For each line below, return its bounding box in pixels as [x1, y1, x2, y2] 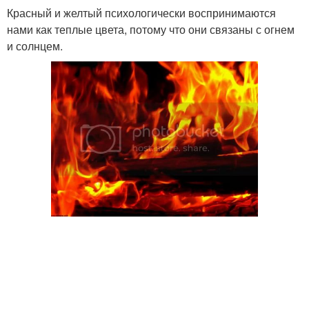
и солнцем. [7, 38, 63, 54]
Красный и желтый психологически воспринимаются [7, 5, 276, 21]
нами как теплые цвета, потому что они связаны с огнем [7, 21, 295, 37]
